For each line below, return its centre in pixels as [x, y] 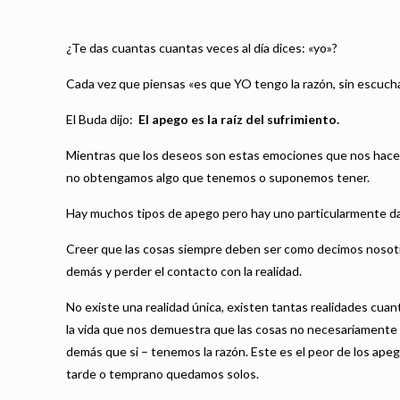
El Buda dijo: [103, 119]
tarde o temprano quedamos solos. [163, 374]
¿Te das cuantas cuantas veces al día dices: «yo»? [202, 48]
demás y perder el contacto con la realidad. [184, 271]
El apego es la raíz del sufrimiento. [239, 119]
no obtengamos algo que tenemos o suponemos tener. [218, 177]
